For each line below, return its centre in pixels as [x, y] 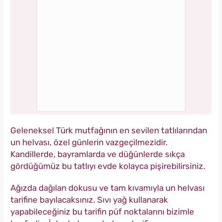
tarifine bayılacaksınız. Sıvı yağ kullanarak [89, 200]
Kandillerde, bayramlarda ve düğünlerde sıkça [98, 154]
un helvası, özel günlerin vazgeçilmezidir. [89, 142]
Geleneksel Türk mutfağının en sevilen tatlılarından [109, 131]
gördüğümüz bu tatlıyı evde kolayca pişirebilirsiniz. [108, 166]
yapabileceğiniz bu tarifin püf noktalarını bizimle [102, 212]
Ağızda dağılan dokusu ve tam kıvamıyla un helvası [108, 188]
